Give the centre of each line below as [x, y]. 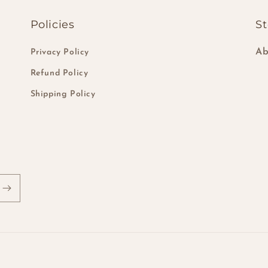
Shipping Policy [63, 94]
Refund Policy [59, 73]
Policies [52, 25]
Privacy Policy [60, 52]
